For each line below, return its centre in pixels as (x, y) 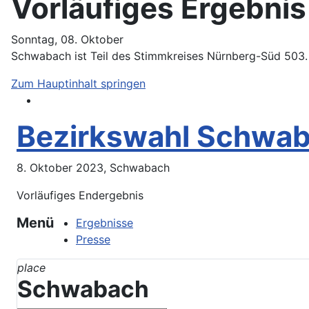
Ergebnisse (104, 223)
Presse (93, 240)
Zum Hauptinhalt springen (78, 84)
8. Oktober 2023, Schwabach (93, 168)
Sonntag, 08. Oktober (67, 40)
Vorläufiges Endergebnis (80, 196)
